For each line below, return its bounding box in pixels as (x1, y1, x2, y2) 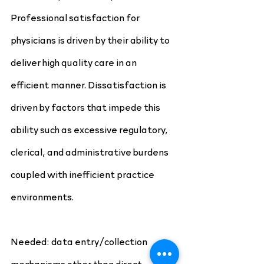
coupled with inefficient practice (11, 167, 156, 180)
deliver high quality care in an (11, 55, 138, 68)
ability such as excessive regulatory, (11, 123, 170, 136)
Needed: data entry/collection (11, 235, 149, 247)
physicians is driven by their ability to (11, 33, 171, 46)
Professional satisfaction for (11, 11, 141, 24)
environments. (11, 190, 75, 203)
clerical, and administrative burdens (11, 145, 170, 158)
